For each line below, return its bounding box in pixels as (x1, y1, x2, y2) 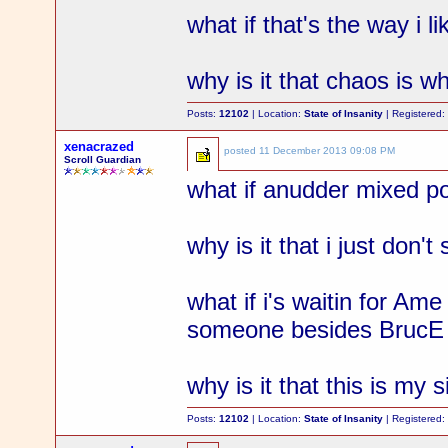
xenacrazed (64, 139, 135, 154)
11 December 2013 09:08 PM (259, 145, 396, 156)
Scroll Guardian (64, 154, 142, 165)
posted (224, 145, 260, 156)
